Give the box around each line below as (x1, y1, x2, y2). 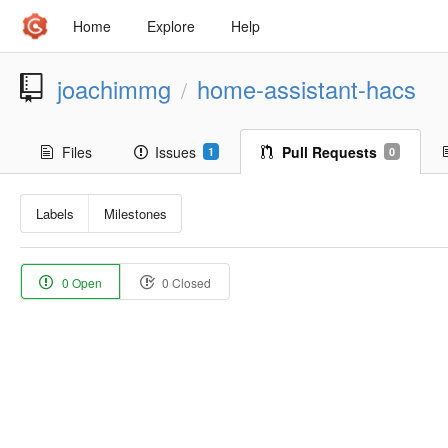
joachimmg (57, 72, 171, 106)
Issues (155, 142, 196, 162)
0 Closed (159, 273, 211, 291)
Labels (35, 204, 74, 224)
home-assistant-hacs (197, 72, 416, 106)
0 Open (59, 273, 102, 291)
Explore (147, 16, 195, 36)
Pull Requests (282, 142, 377, 162)
